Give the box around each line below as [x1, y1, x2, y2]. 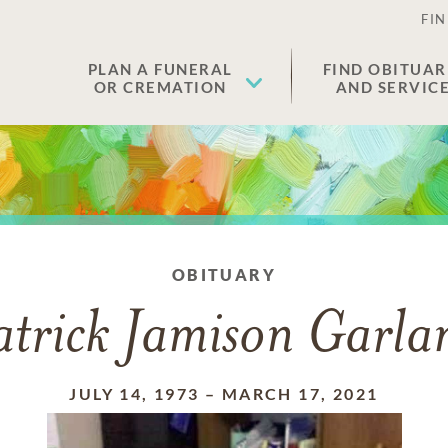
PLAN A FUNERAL [87, 60, 233, 78]
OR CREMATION [93, 78, 227, 96]
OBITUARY [171, 265, 277, 284]
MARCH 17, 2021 [221, 384, 379, 403]
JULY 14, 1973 [69, 384, 200, 403]
